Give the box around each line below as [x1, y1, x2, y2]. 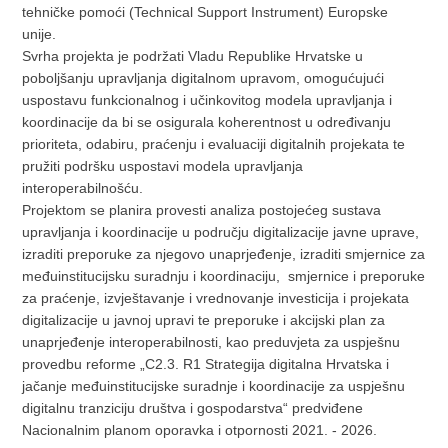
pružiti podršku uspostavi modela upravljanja [22, 158, 304, 174]
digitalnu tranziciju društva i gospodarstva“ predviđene [22, 400, 364, 416]
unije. [22, 26, 57, 42]
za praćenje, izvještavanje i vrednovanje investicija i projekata [22, 290, 410, 306]
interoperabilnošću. [22, 180, 144, 196]
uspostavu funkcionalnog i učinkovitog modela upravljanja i [22, 92, 393, 108]
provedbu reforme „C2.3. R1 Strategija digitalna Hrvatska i [22, 356, 390, 372]
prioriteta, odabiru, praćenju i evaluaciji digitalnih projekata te [22, 136, 406, 152]
